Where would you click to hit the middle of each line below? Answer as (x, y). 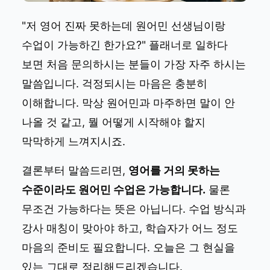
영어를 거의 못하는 (174, 170)
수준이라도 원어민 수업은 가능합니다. (114, 189)
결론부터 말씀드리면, (75, 170)
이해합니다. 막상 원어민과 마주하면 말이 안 (128, 102)
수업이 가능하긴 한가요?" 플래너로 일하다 (125, 45)
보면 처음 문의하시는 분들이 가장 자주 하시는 (134, 64)
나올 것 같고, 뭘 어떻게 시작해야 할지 (114, 122)
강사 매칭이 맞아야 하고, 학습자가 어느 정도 (130, 228)
